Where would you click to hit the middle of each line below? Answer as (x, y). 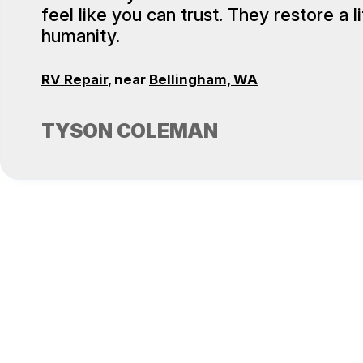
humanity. (81, 35)
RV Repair (75, 80)
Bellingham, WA (203, 80)
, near (128, 80)
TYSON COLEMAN (130, 131)
